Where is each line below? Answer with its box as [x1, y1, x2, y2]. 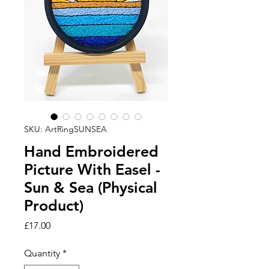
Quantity [24, 247, 60, 259]
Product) [24, 196, 83, 214]
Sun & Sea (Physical [24, 178, 157, 196]
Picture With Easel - [24, 160, 160, 178]
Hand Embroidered [24, 142, 159, 160]
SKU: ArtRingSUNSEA [24, 123, 107, 134]
